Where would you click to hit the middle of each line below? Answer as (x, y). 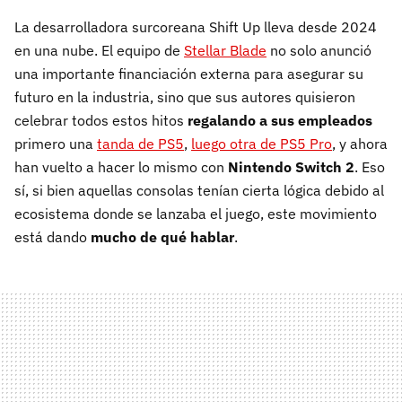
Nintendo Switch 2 (291, 167)
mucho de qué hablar (162, 237)
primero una (56, 144)
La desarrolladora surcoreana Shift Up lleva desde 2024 (196, 27)
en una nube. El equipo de (99, 51)
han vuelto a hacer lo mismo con (121, 167)
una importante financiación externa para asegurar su (189, 74)
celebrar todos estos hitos (101, 121)
